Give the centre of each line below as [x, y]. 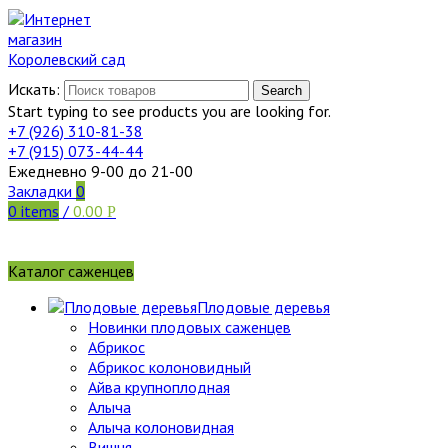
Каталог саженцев [71, 271]
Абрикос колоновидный [169, 367]
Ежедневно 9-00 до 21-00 [100, 171]
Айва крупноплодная [159, 387]
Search [281, 90]
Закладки [40, 191]
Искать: [34, 89]
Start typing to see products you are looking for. [169, 111]
